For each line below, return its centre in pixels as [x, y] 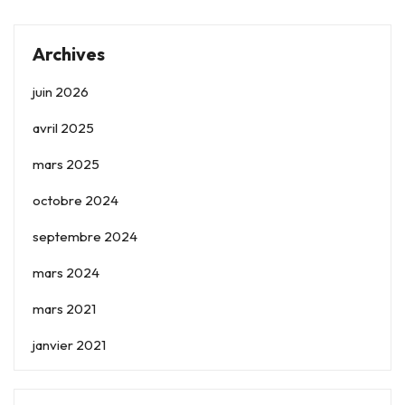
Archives [69, 54]
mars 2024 [66, 273]
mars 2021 [64, 309]
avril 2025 [63, 128]
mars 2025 [66, 164]
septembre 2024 [85, 236]
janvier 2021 [69, 345]
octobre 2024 [75, 200]
